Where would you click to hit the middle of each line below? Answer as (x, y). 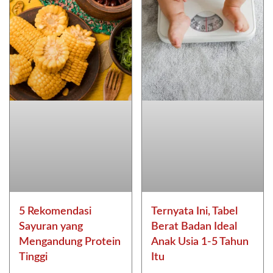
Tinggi (33, 257)
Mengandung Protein (70, 242)
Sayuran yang (51, 226)
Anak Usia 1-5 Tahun (200, 242)
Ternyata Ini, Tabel (194, 211)
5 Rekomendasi (55, 211)
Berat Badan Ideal (194, 226)
